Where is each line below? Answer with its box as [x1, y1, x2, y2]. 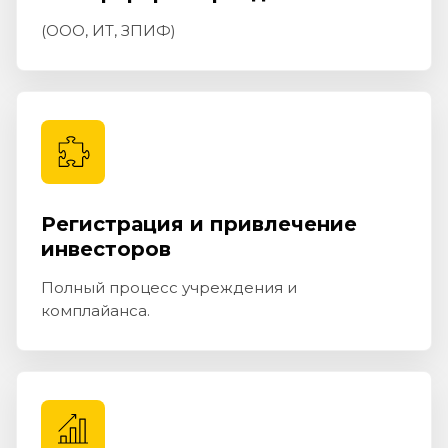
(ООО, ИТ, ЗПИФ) [41, 21, 176, 41]
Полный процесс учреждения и [41, 278, 297, 298]
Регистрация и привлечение [41, 212, 357, 237]
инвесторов [41, 237, 171, 262]
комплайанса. [41, 301, 150, 321]
